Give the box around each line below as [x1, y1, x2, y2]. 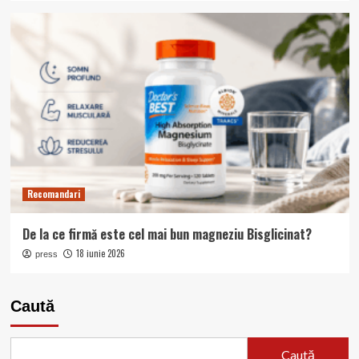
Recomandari [26, 187, 80, 200]
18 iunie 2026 [75, 246, 125, 260]
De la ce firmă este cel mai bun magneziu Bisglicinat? [22, 224, 312, 244]
